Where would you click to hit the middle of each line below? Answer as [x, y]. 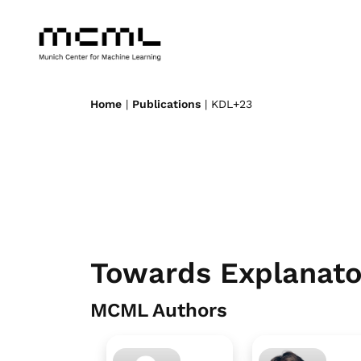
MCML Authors [159, 311]
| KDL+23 [226, 104]
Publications [166, 104]
